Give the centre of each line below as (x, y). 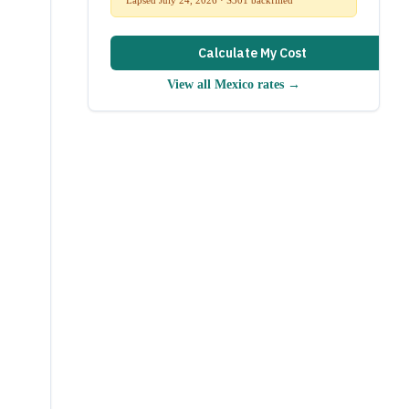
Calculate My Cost (252, 52)
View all (191, 84)
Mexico (234, 84)
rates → (277, 84)
